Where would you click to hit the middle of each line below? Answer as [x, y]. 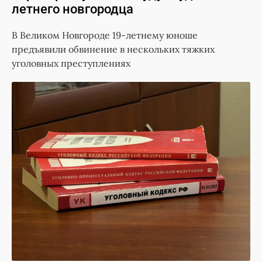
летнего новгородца [73, 9]
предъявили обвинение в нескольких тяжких [113, 49]
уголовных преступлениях [71, 63]
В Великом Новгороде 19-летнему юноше [105, 35]
